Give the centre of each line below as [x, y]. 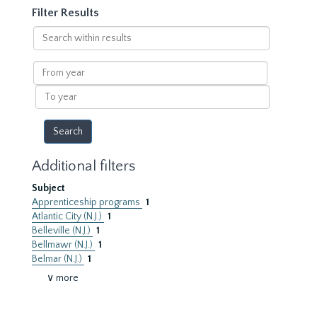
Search [48, 33]
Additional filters [83, 166]
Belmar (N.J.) [58, 259]
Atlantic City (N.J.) [68, 217]
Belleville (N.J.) [62, 231]
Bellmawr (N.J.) [63, 245]
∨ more [63, 278]
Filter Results [65, 13]
